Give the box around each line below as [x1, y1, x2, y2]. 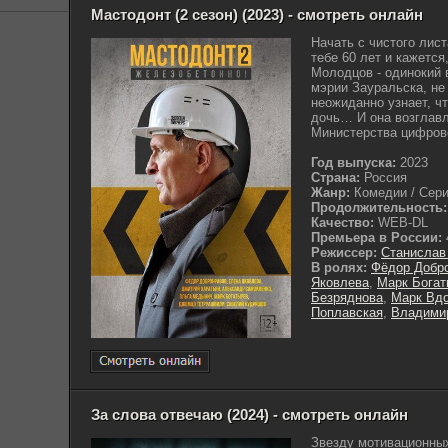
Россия [360, 170, 407, 185]
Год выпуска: [311, 155, 396, 170]
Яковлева [311, 275, 369, 290]
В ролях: [311, 260, 367, 275]
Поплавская [311, 305, 383, 320]
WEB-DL [374, 215, 428, 230]
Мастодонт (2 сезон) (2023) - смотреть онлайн [91, 6, 423, 23]
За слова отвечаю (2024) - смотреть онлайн [91, 406, 408, 423]
